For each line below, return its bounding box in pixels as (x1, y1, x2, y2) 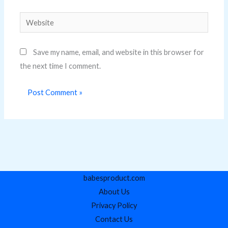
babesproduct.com (83, 173, 145, 182)
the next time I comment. (20, 62, 101, 71)
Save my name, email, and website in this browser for (33, 48, 205, 57)
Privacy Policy (91, 201, 137, 210)
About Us (98, 187, 130, 196)
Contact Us (95, 214, 133, 223)
